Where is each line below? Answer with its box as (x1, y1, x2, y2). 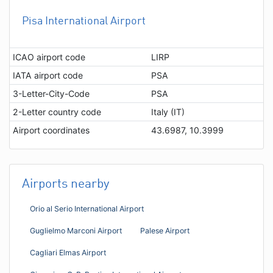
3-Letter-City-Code (12, 88, 90, 99)
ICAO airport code (12, 51, 85, 62)
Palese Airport (140, 225, 190, 235)
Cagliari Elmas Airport (30, 247, 106, 257)
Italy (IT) (151, 106, 185, 117)
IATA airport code (12, 69, 83, 80)
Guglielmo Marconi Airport (30, 225, 122, 235)
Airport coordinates (12, 124, 90, 135)
